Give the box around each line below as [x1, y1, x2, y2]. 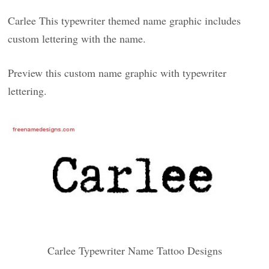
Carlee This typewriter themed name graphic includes [8, 13, 241, 28]
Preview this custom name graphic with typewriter [8, 65, 227, 80]
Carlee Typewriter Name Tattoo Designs [47, 243, 222, 258]
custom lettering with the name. [8, 31, 147, 46]
